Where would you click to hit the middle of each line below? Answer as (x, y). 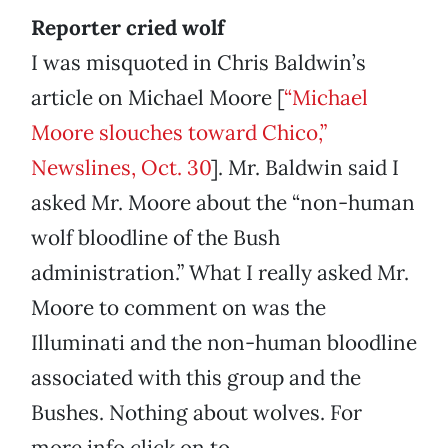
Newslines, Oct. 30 (121, 168)
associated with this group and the (196, 378)
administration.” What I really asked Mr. (220, 273)
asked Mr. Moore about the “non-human (223, 203)
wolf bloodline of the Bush (155, 238)
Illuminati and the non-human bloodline (224, 343)
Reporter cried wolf (128, 28)
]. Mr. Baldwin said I (305, 168)
